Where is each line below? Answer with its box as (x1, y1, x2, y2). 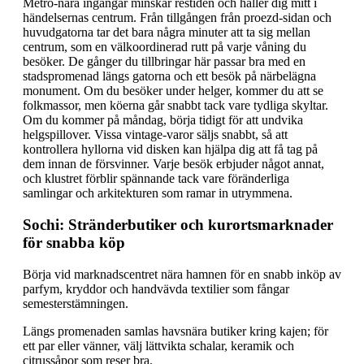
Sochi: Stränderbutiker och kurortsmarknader (23, 216, 333, 234)
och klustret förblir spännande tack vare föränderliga (23, 171, 289, 186)
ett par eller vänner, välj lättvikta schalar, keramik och (23, 338, 294, 353)
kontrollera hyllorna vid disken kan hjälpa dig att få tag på (23, 142, 318, 157)
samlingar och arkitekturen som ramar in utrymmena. (23, 186, 292, 201)
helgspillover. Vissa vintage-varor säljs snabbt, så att (23, 128, 288, 142)
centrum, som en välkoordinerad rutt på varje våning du (23, 40, 306, 54)
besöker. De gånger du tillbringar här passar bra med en (23, 54, 305, 69)
